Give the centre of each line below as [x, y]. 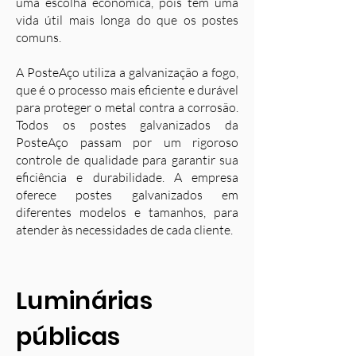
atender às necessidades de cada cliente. [124, 230]
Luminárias [85, 301]
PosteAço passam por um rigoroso [127, 142]
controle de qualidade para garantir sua [127, 160]
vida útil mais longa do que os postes [127, 20]
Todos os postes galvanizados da [127, 125]
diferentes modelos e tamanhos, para [127, 212]
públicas [68, 337]
